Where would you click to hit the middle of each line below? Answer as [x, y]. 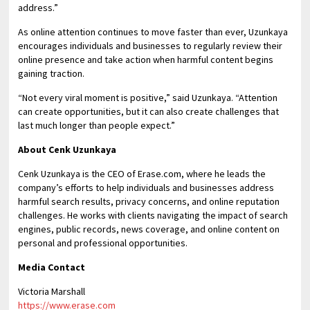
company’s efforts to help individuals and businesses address [146, 188]
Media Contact [52, 267]
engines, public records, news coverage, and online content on [149, 229]
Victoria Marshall [52, 291]
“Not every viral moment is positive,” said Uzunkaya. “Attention [148, 98]
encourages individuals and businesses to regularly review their [151, 46]
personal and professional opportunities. [103, 243]
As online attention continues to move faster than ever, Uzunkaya [153, 32]
